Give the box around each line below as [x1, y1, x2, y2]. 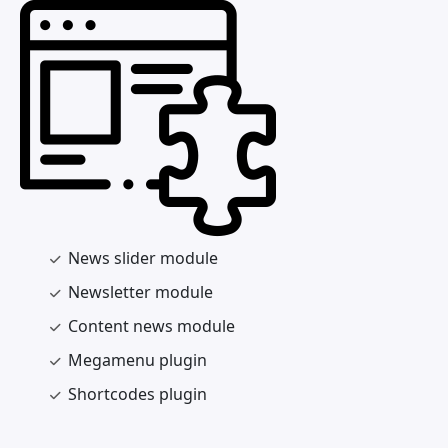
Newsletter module [68, 281, 213, 303]
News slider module [68, 247, 218, 269]
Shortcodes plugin [68, 383, 207, 405]
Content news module [68, 315, 235, 337]
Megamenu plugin [68, 349, 207, 371]
